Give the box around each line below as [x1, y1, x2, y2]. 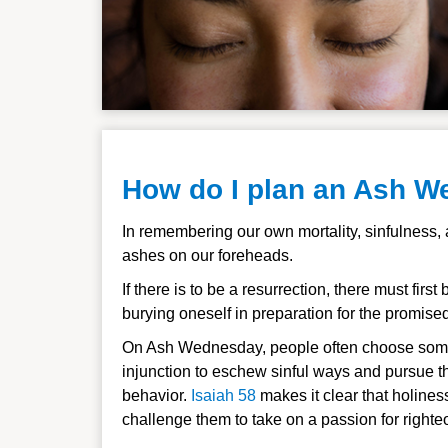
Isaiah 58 [191, 387, 256, 404]
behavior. [122, 387, 191, 404]
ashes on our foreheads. [122, 247, 293, 264]
